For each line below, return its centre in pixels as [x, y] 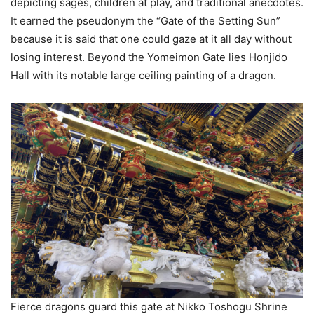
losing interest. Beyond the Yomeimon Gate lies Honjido [149, 57]
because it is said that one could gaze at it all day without [151, 39]
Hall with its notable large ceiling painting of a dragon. [143, 76]
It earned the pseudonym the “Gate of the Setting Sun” [145, 21]
